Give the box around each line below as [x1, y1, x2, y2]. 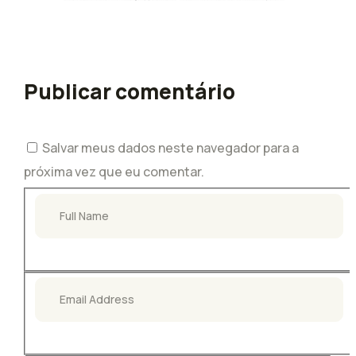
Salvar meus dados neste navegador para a [41, 139, 299, 157]
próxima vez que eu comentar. [23, 163, 204, 181]
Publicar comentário [23, 77, 235, 106]
